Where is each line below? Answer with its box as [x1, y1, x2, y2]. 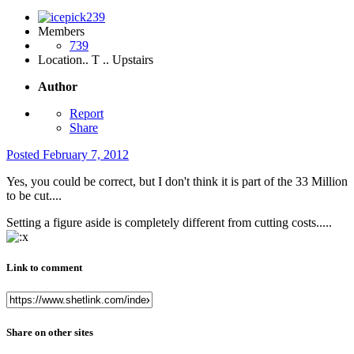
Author [38, 80, 77, 94]
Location [38, 53, 82, 67]
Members [38, 24, 85, 39]
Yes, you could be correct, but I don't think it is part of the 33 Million [6, 175, 348, 189]
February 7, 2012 [43, 148, 129, 162]
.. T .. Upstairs [82, 53, 153, 67]
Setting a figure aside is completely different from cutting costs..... [6, 216, 332, 230]
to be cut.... [6, 189, 62, 203]
